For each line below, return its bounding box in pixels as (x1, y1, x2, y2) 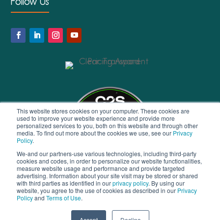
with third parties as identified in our (17, 179, 112, 187)
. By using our (148, 179, 185, 187)
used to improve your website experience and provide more (17, 114, 175, 122)
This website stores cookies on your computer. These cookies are (17, 107, 190, 115)
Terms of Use (46, 193, 81, 202)
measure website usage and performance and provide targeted (17, 164, 185, 172)
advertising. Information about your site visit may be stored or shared (17, 171, 198, 180)
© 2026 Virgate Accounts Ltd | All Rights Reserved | (13, 205, 183, 216)
